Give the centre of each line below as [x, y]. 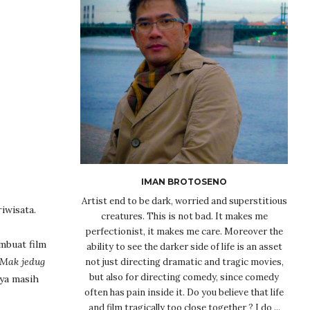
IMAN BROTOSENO [184, 181]
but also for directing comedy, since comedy [184, 277]
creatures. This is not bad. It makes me [184, 216]
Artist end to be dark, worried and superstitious [184, 201]
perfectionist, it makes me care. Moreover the [184, 231]
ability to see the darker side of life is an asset [184, 246]
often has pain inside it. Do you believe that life [184, 292]
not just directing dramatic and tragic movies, [184, 262]
